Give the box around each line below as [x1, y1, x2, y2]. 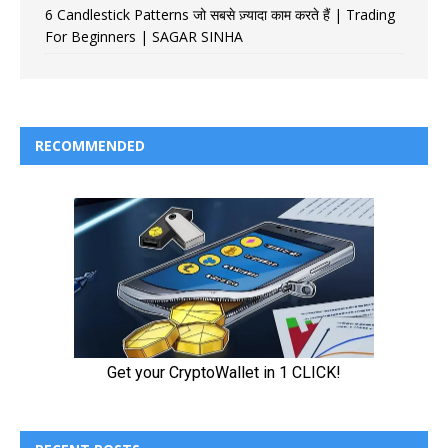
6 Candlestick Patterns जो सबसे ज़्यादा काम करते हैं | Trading [45, 5, 395, 25]
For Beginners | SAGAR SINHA [45, 27, 243, 47]
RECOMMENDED [35, 136, 145, 156]
